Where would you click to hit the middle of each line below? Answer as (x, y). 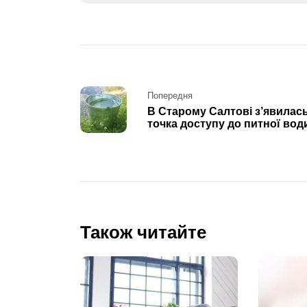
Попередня (170, 96)
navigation (128, 119)
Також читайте (143, 233)
